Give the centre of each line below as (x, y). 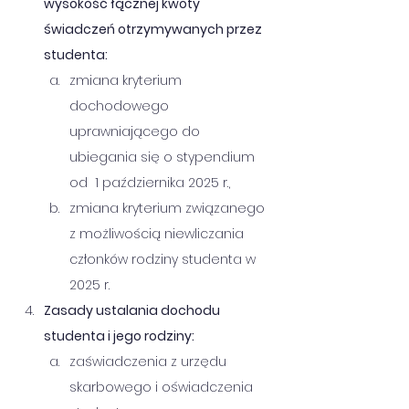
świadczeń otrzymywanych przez (154, 29)
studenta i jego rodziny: (119, 336)
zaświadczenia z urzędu (150, 362)
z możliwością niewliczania (158, 234)
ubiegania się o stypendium (164, 157)
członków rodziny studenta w (166, 259)
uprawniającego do (136, 131)
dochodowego (121, 106)
